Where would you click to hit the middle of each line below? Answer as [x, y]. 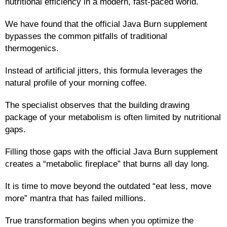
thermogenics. [32, 48]
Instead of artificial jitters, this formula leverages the [104, 71]
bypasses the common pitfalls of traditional [86, 36]
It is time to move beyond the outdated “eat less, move [108, 186]
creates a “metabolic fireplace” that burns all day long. [107, 164]
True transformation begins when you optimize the [99, 221]
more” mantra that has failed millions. [75, 198]
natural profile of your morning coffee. [76, 83]
